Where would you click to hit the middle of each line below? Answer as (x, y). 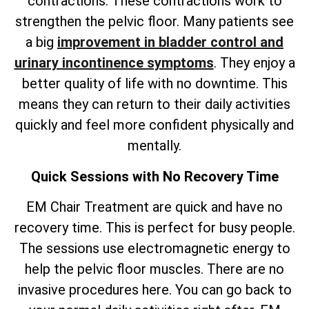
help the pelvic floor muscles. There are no (154, 269)
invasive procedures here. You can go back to (154, 290)
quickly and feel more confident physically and (154, 125)
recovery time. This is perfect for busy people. (154, 228)
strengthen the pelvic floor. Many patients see (154, 22)
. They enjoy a (254, 63)
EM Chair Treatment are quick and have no (154, 207)
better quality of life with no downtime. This (154, 84)
